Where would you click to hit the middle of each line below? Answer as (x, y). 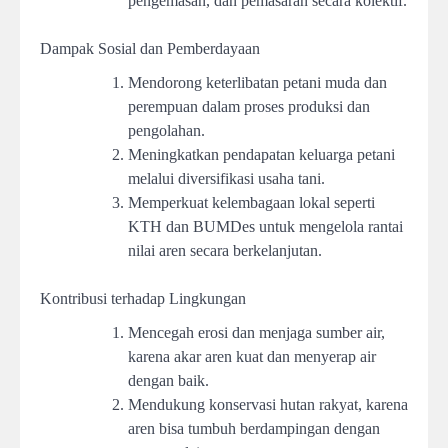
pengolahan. (166, 131)
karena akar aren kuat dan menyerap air (252, 357)
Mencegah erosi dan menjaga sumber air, (256, 333)
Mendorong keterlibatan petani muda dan (257, 83)
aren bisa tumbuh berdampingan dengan (254, 429)
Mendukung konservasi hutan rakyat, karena (268, 405)
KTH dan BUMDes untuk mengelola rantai (265, 227)
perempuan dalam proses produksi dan (249, 107)
